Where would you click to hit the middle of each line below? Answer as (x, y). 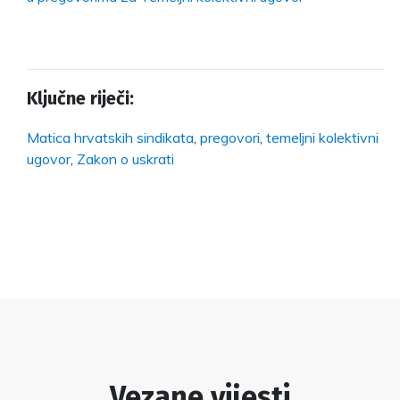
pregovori (230, 137)
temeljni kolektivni (322, 137)
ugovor (49, 158)
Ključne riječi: (80, 98)
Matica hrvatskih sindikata (110, 137)
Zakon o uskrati (125, 158)
